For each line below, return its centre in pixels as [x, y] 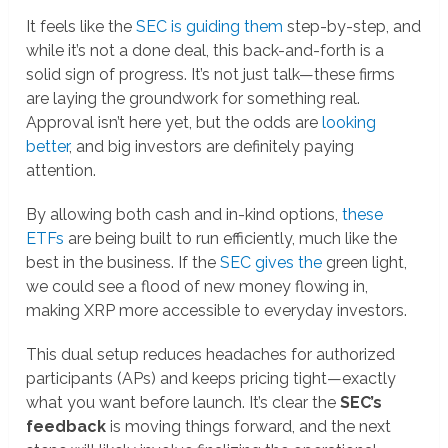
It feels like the [81, 27]
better [48, 147]
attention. [61, 171]
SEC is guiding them [210, 27]
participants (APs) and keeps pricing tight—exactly [211, 379]
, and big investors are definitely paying [212, 147]
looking [349, 123]
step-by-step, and [352, 27]
